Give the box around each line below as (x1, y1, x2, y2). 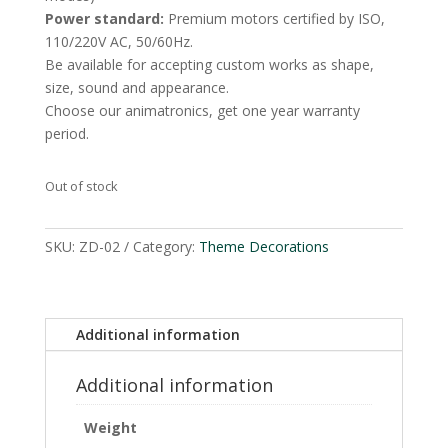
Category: (132, 237, 199, 257)
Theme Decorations (198, 237, 329, 257)
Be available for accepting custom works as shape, (44, 55, 374, 75)
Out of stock (44, 177, 118, 196)
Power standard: (44, 9, 164, 29)
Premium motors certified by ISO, (163, 9, 385, 29)
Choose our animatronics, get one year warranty (44, 101, 360, 121)
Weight (84, 418, 137, 438)
